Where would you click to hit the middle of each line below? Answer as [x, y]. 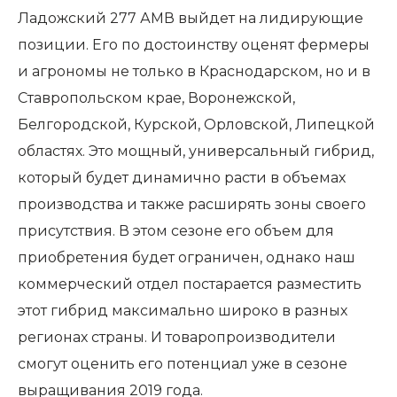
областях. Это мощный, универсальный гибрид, [196, 151]
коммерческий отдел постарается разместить [190, 284]
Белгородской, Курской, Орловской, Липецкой [196, 125]
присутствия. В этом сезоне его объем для [176, 231]
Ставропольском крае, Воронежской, [156, 98]
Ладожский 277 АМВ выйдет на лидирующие [191, 18]
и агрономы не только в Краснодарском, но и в [194, 71]
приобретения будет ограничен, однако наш [187, 257]
